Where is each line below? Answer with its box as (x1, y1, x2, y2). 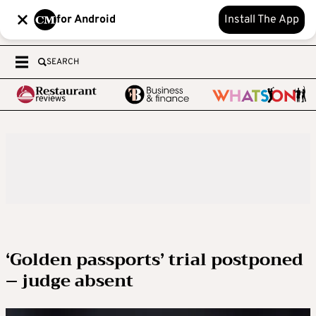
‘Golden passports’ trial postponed (6, 245, 303, 274)
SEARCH (47, 56, 79, 68)
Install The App (224, 13, 299, 27)
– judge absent (6, 266, 133, 296)
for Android (56, 13, 116, 27)
